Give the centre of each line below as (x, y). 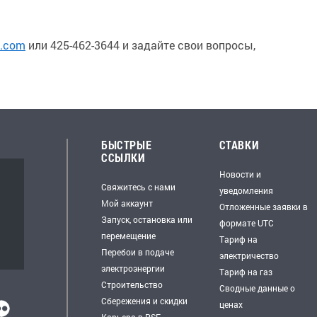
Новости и (240, 174)
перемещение (128, 236)
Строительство (132, 284)
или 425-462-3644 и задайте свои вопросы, (140, 45)
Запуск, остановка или (147, 219)
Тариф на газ (246, 272)
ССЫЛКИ (123, 157)
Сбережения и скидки (144, 301)
